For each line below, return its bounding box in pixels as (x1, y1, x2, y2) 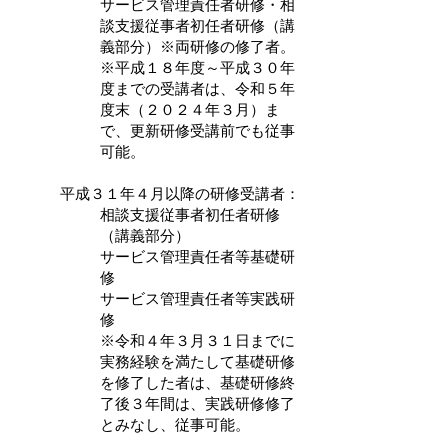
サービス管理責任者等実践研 (100, 289, 295, 308)
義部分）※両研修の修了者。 (100, 37, 295, 56)
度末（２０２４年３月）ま (100, 100, 280, 119)
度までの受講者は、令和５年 (100, 79, 295, 98)
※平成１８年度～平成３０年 (100, 58, 295, 77)
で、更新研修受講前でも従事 (100, 121, 295, 140)
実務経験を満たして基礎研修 (100, 352, 295, 371)
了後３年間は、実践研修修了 (100, 394, 295, 413)
